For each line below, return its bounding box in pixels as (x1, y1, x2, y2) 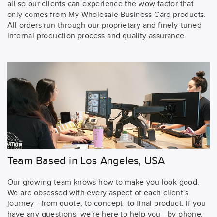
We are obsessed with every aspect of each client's (7, 188, 188, 198)
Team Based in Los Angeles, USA (7, 154, 165, 167)
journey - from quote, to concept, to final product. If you (7, 199, 206, 208)
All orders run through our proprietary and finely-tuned (7, 21, 201, 31)
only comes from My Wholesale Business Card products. (7, 10, 206, 20)
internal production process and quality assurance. (7, 31, 186, 41)
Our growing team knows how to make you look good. (7, 177, 200, 187)
